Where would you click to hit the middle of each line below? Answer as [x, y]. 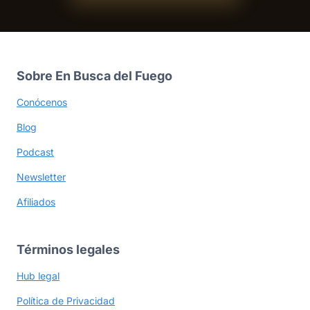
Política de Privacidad [66, 301]
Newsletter [41, 177]
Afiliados [36, 202]
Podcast [35, 152]
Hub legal [38, 276]
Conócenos [42, 102]
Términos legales [68, 250]
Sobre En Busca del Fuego [94, 76]
